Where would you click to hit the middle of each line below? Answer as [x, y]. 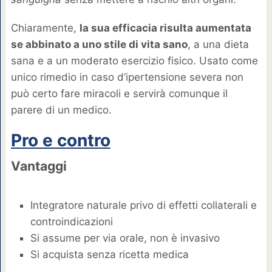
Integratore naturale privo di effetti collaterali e [143, 205]
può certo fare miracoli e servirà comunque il [119, 94]
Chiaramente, [45, 28]
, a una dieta [218, 45]
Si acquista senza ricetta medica [109, 254]
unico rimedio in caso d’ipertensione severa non [127, 77]
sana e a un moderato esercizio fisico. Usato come [134, 61]
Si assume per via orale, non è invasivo [125, 238]
